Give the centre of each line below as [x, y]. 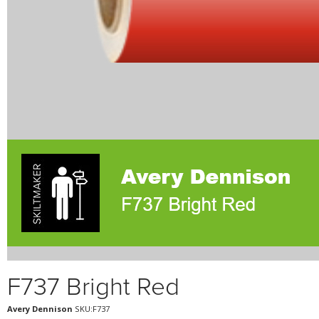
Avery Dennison [40, 309]
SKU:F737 [91, 309]
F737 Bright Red [93, 287]
